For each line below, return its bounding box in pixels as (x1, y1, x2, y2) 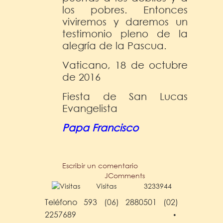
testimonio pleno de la (62, 27, 188, 39)
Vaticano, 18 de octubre (62, 59, 188, 71)
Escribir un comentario (62, 160, 138, 170)
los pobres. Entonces (62, 3, 188, 15)
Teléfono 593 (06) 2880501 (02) (45, 196, 178, 207)
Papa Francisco (62, 121, 138, 133)
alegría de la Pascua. (62, 39, 167, 51)
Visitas (96, 181, 116, 191)
